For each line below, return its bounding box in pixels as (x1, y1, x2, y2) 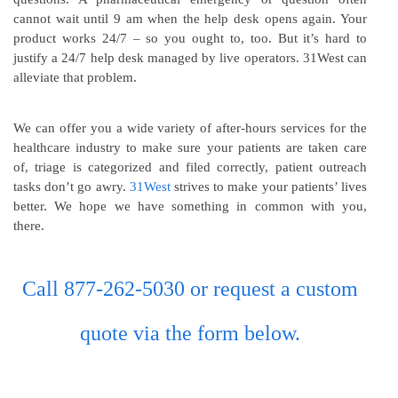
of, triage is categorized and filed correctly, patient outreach (13, 159, 367, 174)
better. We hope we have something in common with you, (13, 198, 367, 213)
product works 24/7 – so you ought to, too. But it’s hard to (13, 30, 367, 45)
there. (13, 218, 44, 233)
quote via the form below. (80, 321, 300, 345)
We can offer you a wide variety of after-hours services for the (13, 120, 367, 135)
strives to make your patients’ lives (170, 179, 368, 194)
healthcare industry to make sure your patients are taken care (13, 139, 367, 155)
